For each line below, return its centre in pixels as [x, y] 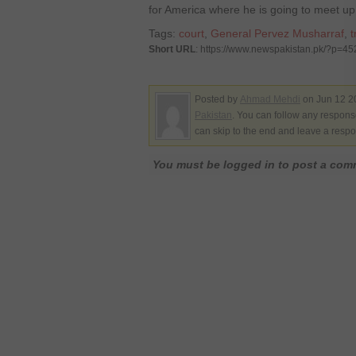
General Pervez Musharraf [277, 33]
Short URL [172, 49]
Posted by [217, 99]
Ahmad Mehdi [270, 99]
